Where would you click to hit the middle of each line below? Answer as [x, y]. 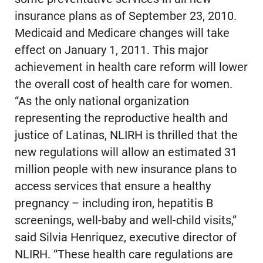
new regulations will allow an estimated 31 [126, 153]
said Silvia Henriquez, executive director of [125, 238]
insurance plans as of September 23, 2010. [125, 16]
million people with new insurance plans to [125, 170]
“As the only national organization [102, 102]
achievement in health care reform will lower [131, 68]
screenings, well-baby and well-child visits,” [125, 221]
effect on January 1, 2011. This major [111, 50]
